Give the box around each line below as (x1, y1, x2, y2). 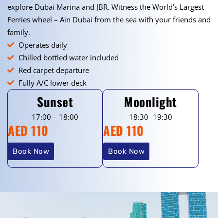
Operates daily (18, 40, 67, 50)
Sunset (37, 92, 73, 110)
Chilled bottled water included (18, 53, 119, 62)
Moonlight (124, 92, 177, 110)
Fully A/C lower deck (18, 78, 87, 88)
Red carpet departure (18, 65, 89, 75)
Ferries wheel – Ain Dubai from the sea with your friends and (7, 15, 211, 24)
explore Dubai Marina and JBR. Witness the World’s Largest (7, 2, 204, 12)
